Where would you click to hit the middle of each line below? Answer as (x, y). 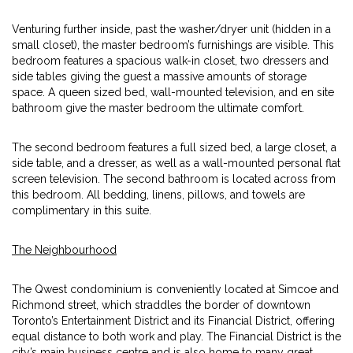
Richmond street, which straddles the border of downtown (161, 305)
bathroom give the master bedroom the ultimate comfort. (158, 108)
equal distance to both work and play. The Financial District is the (176, 336)
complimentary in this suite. (82, 210)
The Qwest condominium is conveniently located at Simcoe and (175, 289)
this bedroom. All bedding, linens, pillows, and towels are (158, 195)
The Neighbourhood (64, 250)
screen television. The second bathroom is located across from (174, 179)
